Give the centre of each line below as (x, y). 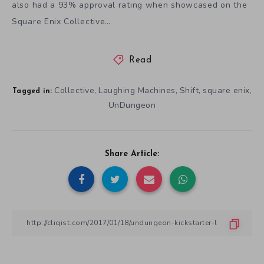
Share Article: (132, 154)
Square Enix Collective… (62, 21)
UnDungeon (132, 105)
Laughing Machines (137, 90)
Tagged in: (32, 91)
